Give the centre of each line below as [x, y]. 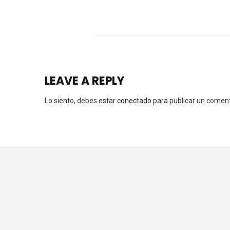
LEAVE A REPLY [84, 81]
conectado [134, 100]
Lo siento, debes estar [81, 100]
